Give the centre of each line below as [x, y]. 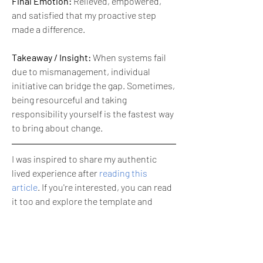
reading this [123, 173]
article [25, 187]
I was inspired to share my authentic [84, 159]
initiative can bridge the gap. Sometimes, [93, 85]
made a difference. [48, 29]
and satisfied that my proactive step [84, 15]
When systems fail [129, 57]
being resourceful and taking [69, 100]
